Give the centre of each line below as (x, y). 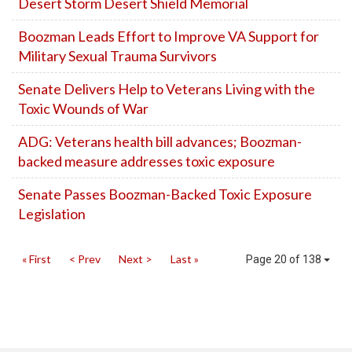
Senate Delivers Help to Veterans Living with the (167, 89)
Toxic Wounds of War (83, 108)
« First (37, 259)
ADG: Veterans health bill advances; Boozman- (160, 141)
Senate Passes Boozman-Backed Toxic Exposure (165, 194)
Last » (185, 259)
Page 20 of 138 (285, 259)
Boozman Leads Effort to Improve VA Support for (169, 36)
